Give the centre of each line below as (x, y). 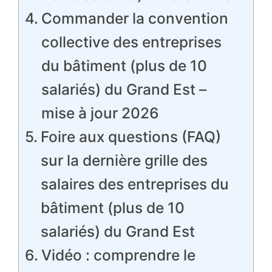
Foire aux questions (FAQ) (131, 137)
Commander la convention (134, 18)
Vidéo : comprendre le (118, 255)
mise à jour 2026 (100, 113)
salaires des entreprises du (134, 184)
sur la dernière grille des (124, 160)
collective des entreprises (131, 42)
